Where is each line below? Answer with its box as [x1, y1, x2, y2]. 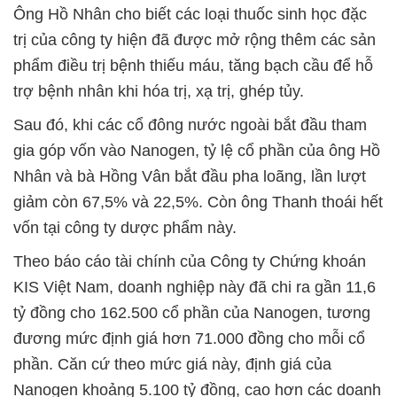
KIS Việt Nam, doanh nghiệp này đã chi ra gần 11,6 [13, 278, 376, 297]
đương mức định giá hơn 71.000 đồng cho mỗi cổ [13, 330, 365, 348]
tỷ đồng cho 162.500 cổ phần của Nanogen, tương [13, 304, 370, 323]
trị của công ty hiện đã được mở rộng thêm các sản [13, 31, 376, 50]
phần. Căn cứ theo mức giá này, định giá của [13, 355, 331, 374]
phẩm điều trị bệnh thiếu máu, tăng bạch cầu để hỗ [13, 57, 373, 75]
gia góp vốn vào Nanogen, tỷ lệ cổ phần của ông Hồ [13, 142, 380, 160]
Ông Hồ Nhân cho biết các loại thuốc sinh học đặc [13, 5, 367, 24]
